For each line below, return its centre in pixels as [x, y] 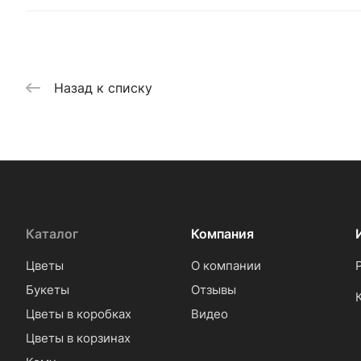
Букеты [48, 290]
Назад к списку [103, 87]
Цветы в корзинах [78, 338]
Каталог [52, 234]
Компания [222, 234]
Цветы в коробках [79, 314]
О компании [226, 266]
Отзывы [213, 290]
